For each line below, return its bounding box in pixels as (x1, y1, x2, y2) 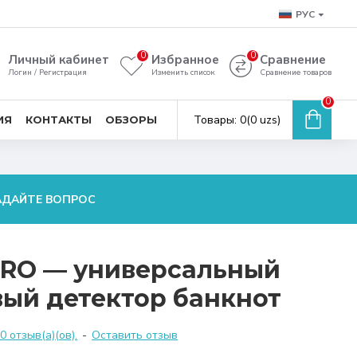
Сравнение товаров (260, 67, 331, 78)
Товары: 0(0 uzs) (194, 112, 280, 127)
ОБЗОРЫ (105, 112, 157, 126)
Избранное (151, 52, 219, 68)
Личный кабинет (8, 52, 109, 68)
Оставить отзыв (92, 328, 178, 343)
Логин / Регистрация (8, 67, 87, 78)
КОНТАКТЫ (25, 112, 92, 126)
